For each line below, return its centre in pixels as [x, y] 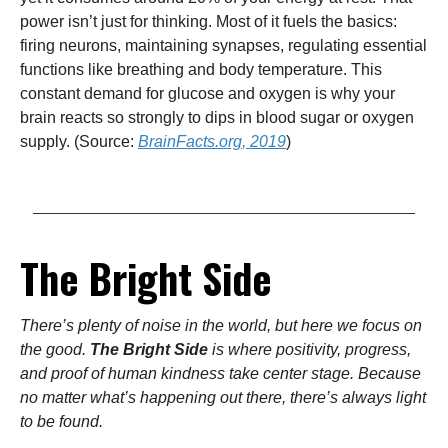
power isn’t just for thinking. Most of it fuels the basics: [208, 21]
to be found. [61, 421]
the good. [55, 349]
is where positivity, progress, [309, 349]
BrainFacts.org [190, 141]
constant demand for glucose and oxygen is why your [207, 93]
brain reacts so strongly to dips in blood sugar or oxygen [217, 117]
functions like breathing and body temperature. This [201, 69]
